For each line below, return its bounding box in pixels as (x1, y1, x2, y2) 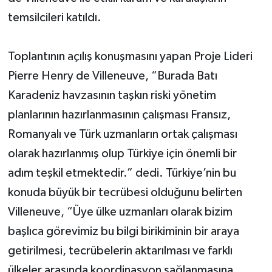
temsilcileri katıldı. (7, 11, 101, 24)
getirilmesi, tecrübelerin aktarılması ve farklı (7, 244, 233, 257)
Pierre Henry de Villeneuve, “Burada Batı (7, 69, 217, 82)
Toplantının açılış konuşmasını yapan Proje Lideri (7, 50, 253, 63)
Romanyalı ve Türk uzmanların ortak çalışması (7, 127, 237, 140)
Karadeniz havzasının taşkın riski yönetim (7, 89, 216, 101)
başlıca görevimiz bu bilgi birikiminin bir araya (7, 225, 239, 237)
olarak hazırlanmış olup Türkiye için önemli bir (7, 147, 237, 160)
